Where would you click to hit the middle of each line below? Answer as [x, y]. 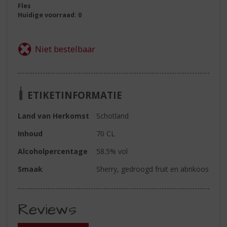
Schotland [113, 116]
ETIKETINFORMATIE [75, 95]
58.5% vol [112, 152]
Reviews [47, 210]
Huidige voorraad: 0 [50, 15]
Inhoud [30, 134]
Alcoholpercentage [53, 152]
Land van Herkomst [54, 116]
